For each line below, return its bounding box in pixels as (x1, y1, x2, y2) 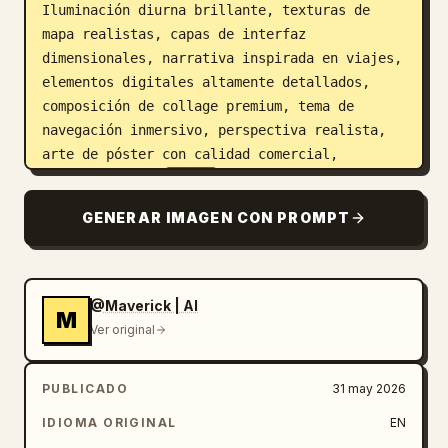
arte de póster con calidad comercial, (42, 146, 338, 162)
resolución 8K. (42, 170, 162, 186)
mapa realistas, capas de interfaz (42, 26, 306, 42)
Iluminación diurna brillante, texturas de (42, 2, 370, 18)
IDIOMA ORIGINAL (42, 415, 177, 430)
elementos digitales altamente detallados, (42, 74, 370, 90)
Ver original (90, 322, 155, 337)
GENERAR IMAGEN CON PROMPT (82, 209, 350, 226)
